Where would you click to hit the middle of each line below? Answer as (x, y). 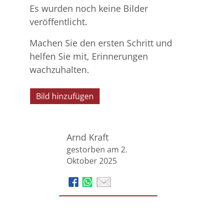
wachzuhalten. (59, 70)
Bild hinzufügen (65, 96)
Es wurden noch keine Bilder (89, 9)
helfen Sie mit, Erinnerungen (89, 56)
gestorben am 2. (97, 150)
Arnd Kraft (88, 137)
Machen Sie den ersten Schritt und (101, 43)
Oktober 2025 (92, 161)
